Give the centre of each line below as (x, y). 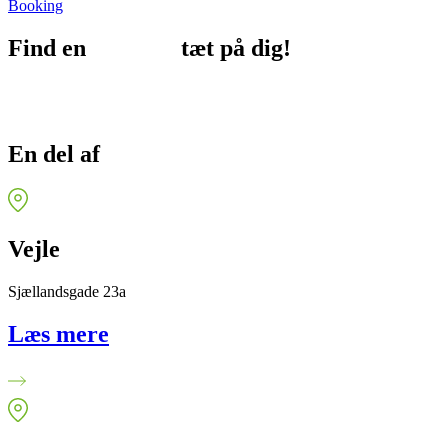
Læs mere (58, 333)
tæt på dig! (236, 48)
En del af (57, 154)
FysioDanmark (182, 154)
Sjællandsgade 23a (67, 291)
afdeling (136, 48)
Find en (50, 48)
